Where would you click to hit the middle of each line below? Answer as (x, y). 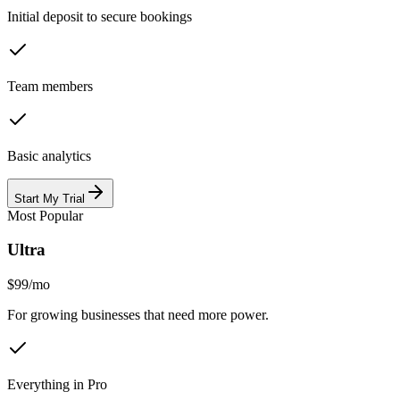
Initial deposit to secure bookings (100, 16)
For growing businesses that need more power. (138, 315)
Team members (50, 86)
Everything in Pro (57, 385)
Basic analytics (49, 155)
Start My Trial (50, 198)
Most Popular (45, 215)
